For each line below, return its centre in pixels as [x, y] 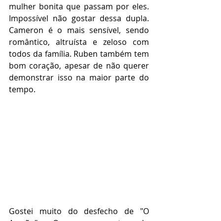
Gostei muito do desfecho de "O [79, 211]
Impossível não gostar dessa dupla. [79, 18]
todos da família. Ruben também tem [79, 54]
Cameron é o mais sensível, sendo [79, 30]
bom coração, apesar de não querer [79, 66]
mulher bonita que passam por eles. [79, 7]
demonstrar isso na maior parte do [79, 78]
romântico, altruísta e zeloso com [79, 42]
